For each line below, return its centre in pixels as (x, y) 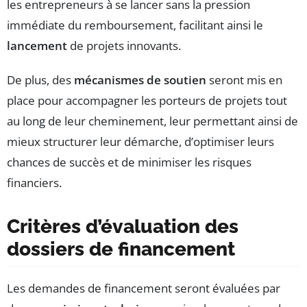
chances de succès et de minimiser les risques (129, 162)
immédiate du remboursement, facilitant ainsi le (135, 25)
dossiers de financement (121, 249)
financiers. (34, 183)
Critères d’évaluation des (123, 227)
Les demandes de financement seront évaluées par (144, 288)
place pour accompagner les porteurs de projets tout (147, 101)
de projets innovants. (124, 46)
